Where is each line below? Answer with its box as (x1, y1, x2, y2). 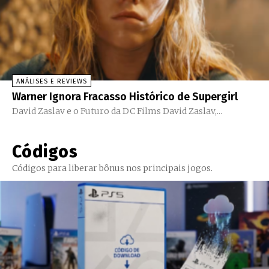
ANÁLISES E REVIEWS (16, 77, 87, 86)
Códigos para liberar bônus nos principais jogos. (12, 163, 213, 174)
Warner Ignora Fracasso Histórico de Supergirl (12, 90, 238, 104)
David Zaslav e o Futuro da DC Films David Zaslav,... (163, 106, 222, 117)
